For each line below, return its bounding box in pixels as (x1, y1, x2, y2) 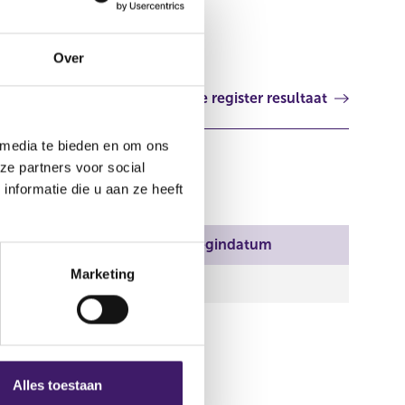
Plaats (80, 236, 121, 253)
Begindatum (188, 236, 272, 253)
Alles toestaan (13, 377, 102, 393)
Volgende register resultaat (142, 89, 327, 107)
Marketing (71, 266, 135, 282)
